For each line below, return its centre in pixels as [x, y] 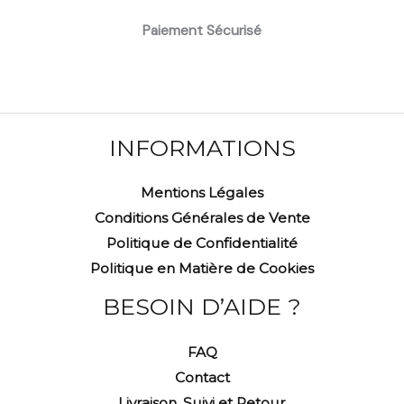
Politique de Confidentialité [202, 243]
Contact [202, 377]
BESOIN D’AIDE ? [202, 307]
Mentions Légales [202, 193]
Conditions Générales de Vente [202, 218]
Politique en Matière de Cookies [202, 269]
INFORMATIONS [202, 147]
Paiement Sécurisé [202, 30]
